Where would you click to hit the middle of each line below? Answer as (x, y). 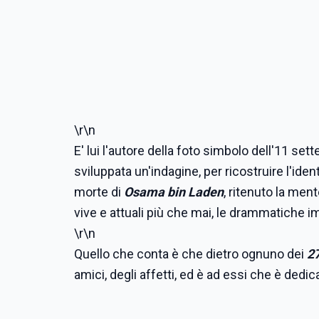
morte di (99, 192)
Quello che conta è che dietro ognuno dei (190, 253)
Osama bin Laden (174, 192)
